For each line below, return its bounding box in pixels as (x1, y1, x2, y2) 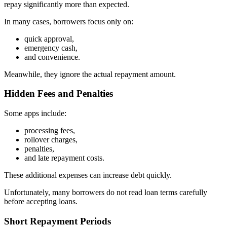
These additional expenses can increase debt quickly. (4, 171, 172, 180)
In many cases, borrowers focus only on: (4, 17, 133, 26)
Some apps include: (4, 109, 66, 118)
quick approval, (24, 34, 74, 43)
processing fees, (24, 126, 75, 135)
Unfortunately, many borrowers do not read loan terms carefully (4, 188, 207, 197)
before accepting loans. (4, 197, 78, 206)
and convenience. (24, 52, 80, 61)
